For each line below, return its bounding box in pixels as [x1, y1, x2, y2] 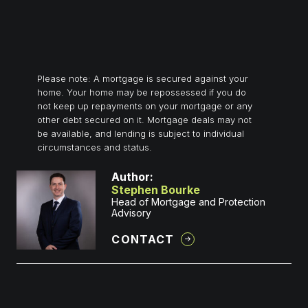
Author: [111, 169, 154, 184]
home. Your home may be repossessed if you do [37, 86, 246, 98]
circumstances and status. [37, 141, 152, 153]
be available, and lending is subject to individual [37, 127, 244, 139]
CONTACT [111, 232, 175, 246]
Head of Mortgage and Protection [111, 195, 266, 208]
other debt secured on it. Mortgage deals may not [37, 113, 252, 125]
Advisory [111, 206, 152, 219]
